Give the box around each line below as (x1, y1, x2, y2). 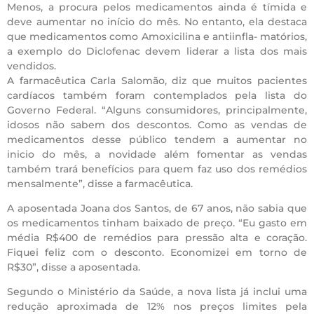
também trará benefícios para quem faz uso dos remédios (7, 162, 307, 175)
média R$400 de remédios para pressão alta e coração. (7, 231, 307, 245)
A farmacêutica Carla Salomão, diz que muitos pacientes (7, 74, 307, 87)
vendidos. (7, 59, 56, 72)
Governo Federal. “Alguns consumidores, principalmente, (7, 103, 307, 116)
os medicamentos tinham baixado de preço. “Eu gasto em (7, 217, 307, 230)
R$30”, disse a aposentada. (7, 261, 140, 274)
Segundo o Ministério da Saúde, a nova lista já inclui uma (7, 285, 307, 299)
